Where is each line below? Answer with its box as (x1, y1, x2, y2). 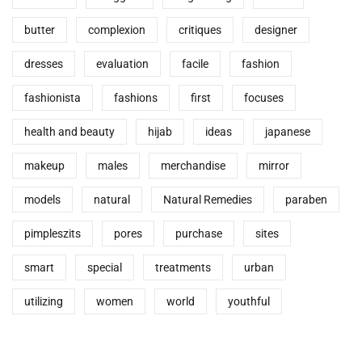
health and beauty (24, 124, 115, 138)
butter (24, 23, 55, 36)
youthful (228, 294, 270, 308)
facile (182, 57, 208, 70)
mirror (259, 158, 289, 172)
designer (255, 23, 297, 36)
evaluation (96, 57, 149, 70)
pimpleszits (24, 226, 81, 240)
